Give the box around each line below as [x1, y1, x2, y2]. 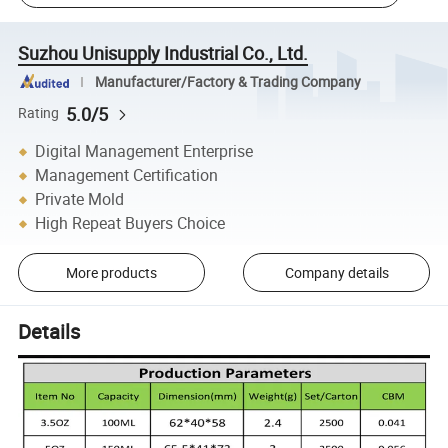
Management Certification [35, 164, 219, 187]
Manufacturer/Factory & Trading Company [94, 72, 361, 91]
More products [65, 262, 157, 282]
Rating [18, 104, 60, 123]
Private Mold [35, 188, 125, 211]
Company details [284, 262, 389, 282]
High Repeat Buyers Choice [35, 212, 226, 235]
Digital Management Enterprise [35, 140, 254, 163]
